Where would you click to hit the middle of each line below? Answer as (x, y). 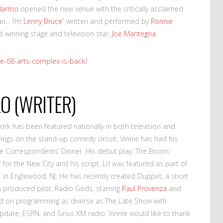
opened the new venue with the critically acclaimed (101, 8)
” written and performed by (107, 21)
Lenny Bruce (43, 21)
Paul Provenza (144, 188)
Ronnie (162, 21)
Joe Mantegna (134, 33)
